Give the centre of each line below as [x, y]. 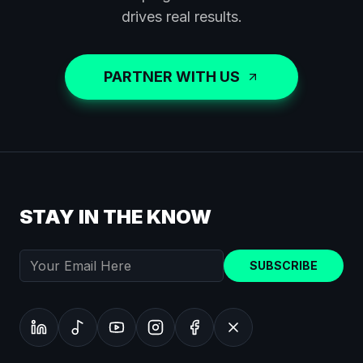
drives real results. [181, 17]
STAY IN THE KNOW [115, 217]
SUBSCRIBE [284, 265]
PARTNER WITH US [172, 77]
